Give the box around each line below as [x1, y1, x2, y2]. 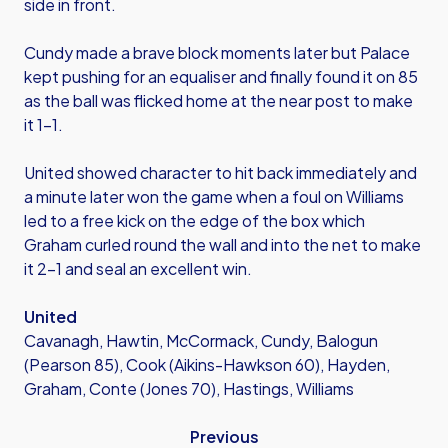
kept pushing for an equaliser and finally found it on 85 [24, 66, 418, 87]
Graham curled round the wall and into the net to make [24, 234, 421, 255]
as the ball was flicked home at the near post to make [24, 90, 413, 111]
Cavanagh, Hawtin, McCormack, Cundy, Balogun [24, 330, 378, 351]
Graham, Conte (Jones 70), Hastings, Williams [24, 378, 354, 399]
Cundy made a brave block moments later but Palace [24, 42, 410, 63]
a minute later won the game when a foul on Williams [24, 186, 404, 207]
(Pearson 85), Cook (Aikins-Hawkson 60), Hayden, [24, 354, 390, 375]
